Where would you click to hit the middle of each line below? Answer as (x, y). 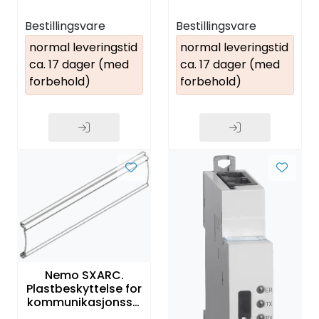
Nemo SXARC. (84, 275)
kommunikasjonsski (84, 302)
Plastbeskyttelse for (84, 288)
